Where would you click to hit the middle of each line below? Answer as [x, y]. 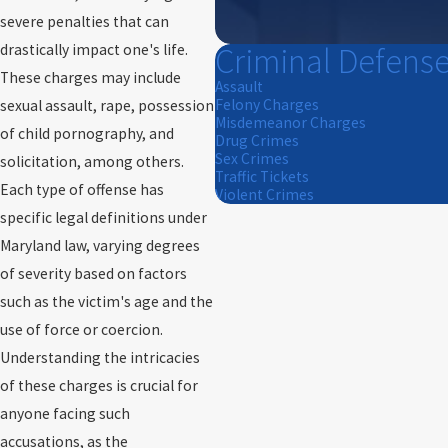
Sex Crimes [252, 159]
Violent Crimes [265, 195]
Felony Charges [267, 105]
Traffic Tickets [262, 177]
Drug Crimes [257, 141]
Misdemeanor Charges [291, 123]
